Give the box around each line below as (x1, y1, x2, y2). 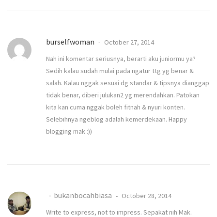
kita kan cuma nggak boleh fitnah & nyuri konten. (46, 102, 185, 111)
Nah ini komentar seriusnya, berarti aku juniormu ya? (46, 54, 196, 63)
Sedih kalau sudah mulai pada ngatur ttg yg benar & (46, 66, 194, 75)
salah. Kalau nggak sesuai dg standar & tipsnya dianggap (46, 78, 209, 87)
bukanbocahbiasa (54, 190, 112, 200)
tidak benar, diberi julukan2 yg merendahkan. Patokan (46, 90, 200, 99)
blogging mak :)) (46, 126, 92, 136)
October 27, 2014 (103, 37, 154, 46)
